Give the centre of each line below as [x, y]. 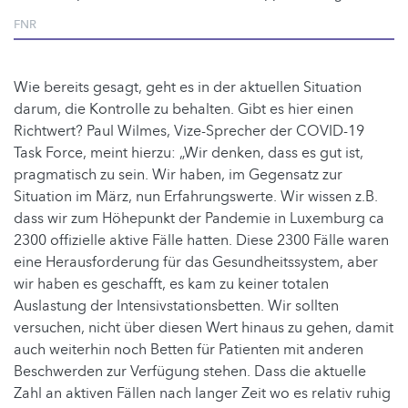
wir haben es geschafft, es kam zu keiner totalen [171, 284]
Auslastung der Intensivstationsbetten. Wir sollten [176, 306]
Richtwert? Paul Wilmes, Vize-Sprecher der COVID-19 [189, 131]
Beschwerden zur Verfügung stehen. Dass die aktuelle [190, 371]
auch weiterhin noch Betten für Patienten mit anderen [189, 349]
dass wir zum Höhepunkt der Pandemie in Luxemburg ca [199, 218]
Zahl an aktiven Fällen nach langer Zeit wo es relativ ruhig [202, 393]
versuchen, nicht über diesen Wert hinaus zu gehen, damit [204, 327]
